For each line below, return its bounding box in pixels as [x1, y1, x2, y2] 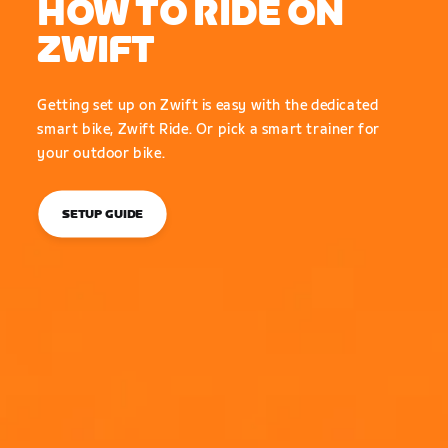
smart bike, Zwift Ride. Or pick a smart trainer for [37, 120, 380, 138]
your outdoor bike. [37, 144, 166, 162]
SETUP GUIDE [62, 207, 144, 222]
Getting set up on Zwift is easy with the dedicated [37, 96, 379, 114]
